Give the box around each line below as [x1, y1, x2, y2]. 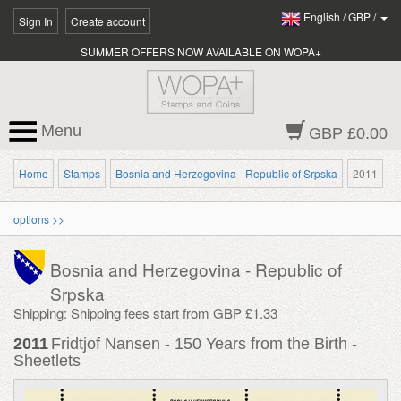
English [303, 9, 340, 25]
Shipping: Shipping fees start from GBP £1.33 [13, 303, 277, 322]
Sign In [19, 13, 53, 29]
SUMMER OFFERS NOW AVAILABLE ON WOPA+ [80, 44, 321, 59]
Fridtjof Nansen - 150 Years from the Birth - [51, 335, 357, 353]
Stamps [64, 166, 100, 181]
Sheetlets [13, 352, 81, 370]
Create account [71, 13, 145, 29]
